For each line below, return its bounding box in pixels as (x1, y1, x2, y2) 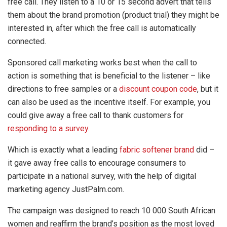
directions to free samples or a (8, 84, 119, 94)
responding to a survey (8, 123, 88, 133)
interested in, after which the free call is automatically (8, 23, 196, 33)
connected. (8, 36, 46, 46)
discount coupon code (119, 84, 197, 94)
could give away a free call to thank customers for (8, 110, 183, 120)
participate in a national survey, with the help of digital (8, 171, 196, 181)
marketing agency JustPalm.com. (8, 184, 124, 194)
